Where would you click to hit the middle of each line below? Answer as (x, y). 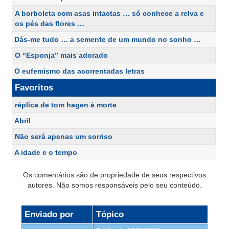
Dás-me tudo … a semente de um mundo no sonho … (108, 39)
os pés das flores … (50, 23)
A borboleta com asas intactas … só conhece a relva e (109, 13)
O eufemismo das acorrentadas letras (79, 71)
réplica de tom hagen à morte (66, 105)
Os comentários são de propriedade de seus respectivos (114, 175)
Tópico (110, 214)
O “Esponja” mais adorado (61, 55)
